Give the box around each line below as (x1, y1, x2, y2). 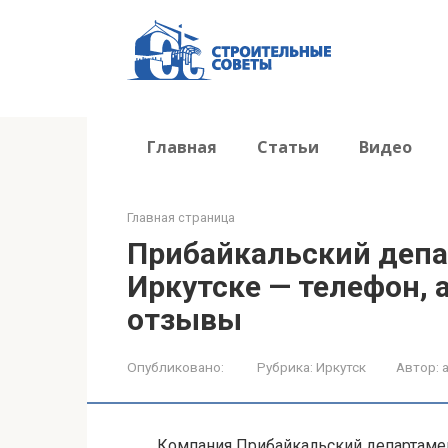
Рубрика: (257, 359, 313, 375)
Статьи (257, 136, 319, 158)
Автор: (396, 359, 439, 375)
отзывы (127, 302, 242, 337)
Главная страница (127, 210, 235, 225)
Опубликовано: (127, 359, 224, 375)
